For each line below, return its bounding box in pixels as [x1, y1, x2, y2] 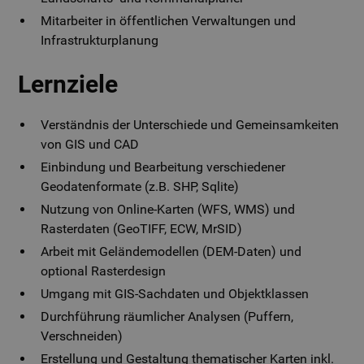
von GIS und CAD [41, 136, 140, 152]
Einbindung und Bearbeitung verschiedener [41, 159, 286, 175]
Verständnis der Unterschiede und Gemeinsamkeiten [41, 117, 340, 132]
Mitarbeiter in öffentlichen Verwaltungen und [41, 13, 297, 28]
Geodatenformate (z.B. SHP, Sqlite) [41, 179, 240, 194]
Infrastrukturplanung [41, 32, 159, 48]
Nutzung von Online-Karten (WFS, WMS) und [41, 201, 296, 217]
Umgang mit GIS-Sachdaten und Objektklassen [41, 286, 310, 301]
